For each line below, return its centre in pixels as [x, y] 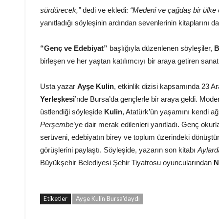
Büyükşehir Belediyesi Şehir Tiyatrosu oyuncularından [127, 163]
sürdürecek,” [60, 10]
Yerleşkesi [57, 99]
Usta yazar [59, 87]
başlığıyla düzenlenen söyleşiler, [160, 48]
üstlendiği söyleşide [71, 112]
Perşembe [57, 125]
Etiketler [55, 199]
